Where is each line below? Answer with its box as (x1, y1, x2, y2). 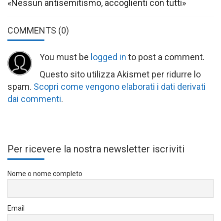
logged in (91, 51, 126, 62)
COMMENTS (7, 25, 58, 36)
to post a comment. (126, 51, 205, 62)
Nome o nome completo (7, 169, 82, 178)
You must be (39, 51, 91, 62)
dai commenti (7, 93, 61, 104)
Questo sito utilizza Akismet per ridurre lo (39, 69, 201, 79)
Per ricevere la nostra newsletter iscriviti (7, 143, 184, 155)
